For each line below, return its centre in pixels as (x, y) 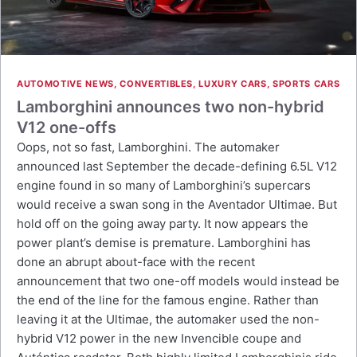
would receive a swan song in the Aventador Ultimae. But (177, 204)
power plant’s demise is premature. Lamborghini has (164, 243)
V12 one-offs (67, 127)
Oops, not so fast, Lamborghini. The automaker (148, 147)
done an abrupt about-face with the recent (136, 262)
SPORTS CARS (306, 84)
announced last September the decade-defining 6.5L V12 (177, 166)
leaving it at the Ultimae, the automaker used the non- (168, 319)
